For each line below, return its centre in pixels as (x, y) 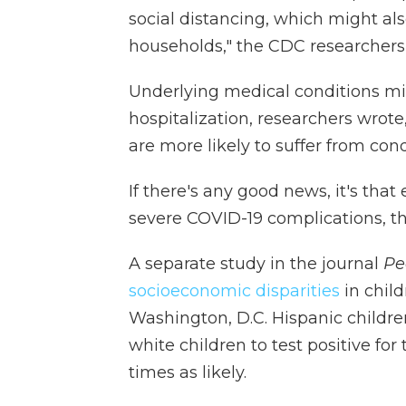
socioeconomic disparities (234, 291)
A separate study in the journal (256, 264)
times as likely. (188, 372)
